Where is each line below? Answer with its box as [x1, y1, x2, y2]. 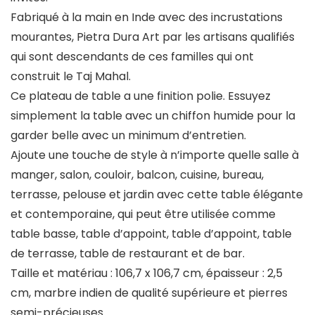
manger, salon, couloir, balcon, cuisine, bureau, [11, 167, 264, 184]
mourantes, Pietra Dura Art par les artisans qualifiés [11, 29, 295, 46]
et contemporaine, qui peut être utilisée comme [11, 206, 276, 223]
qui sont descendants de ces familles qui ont [11, 49, 254, 65]
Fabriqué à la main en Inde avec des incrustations [11, 9, 283, 26]
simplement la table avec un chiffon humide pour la [11, 108, 295, 124]
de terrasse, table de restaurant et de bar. [11, 245, 245, 262]
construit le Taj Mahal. [11, 68, 131, 85]
